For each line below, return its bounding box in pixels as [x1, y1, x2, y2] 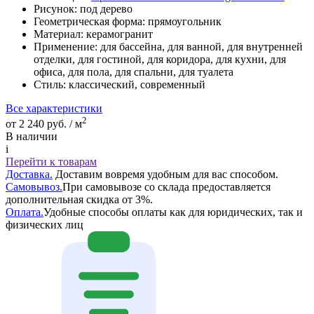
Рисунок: [34, 2, 77, 15]
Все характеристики [6, 102, 102, 114]
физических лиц [6, 219, 83, 231]
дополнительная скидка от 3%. [6, 193, 153, 206]
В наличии [6, 130, 57, 143]
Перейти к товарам [6, 156, 97, 168]
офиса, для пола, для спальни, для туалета [34, 65, 233, 78]
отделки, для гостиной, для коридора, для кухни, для [34, 53, 286, 65]
